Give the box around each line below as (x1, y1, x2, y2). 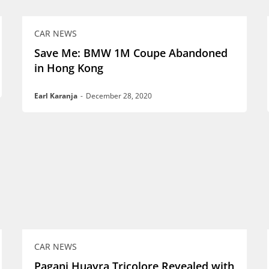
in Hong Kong (34, 60, 103, 75)
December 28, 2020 (85, 90, 152, 101)
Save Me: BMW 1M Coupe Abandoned (34, 45, 228, 60)
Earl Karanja (34, 90, 77, 101)
